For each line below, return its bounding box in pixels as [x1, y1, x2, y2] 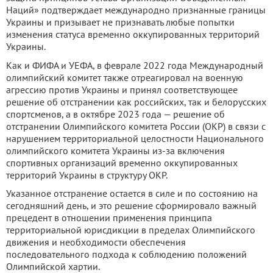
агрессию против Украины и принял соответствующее [6, 83, 238, 96]
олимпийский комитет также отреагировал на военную [6, 71, 243, 84]
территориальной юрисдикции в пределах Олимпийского [6, 224, 255, 236]
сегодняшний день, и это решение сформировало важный [6, 199, 257, 212]
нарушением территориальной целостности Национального [6, 132, 264, 145]
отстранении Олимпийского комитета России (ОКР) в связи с [6, 120, 266, 133]
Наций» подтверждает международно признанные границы [6, 4, 266, 16]
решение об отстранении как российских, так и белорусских [6, 96, 266, 108]
